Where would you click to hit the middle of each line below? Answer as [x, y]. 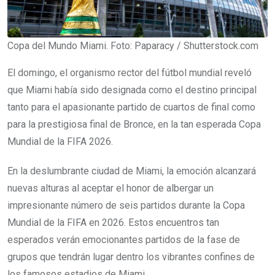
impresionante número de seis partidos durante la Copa [126, 205]
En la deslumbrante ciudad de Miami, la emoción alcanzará [132, 171]
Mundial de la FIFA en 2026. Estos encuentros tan [113, 222]
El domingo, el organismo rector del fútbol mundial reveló [130, 72]
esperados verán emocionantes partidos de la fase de [124, 239]
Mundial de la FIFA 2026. [60, 141]
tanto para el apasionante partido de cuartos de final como [131, 107]
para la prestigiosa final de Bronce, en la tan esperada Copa [134, 124]
